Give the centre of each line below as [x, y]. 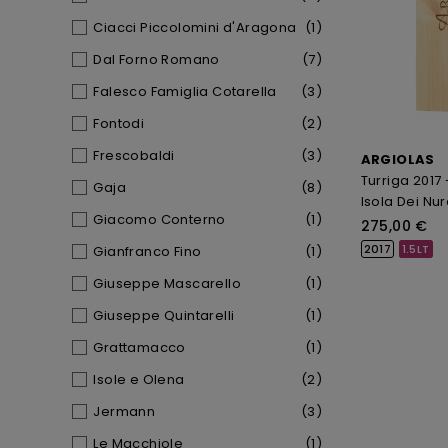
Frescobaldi [134, 155]
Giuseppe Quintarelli [164, 315]
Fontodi [119, 123]
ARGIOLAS [397, 159]
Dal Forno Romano [156, 59]
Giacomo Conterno [159, 219]
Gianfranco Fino [147, 251]
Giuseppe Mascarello [167, 283]
